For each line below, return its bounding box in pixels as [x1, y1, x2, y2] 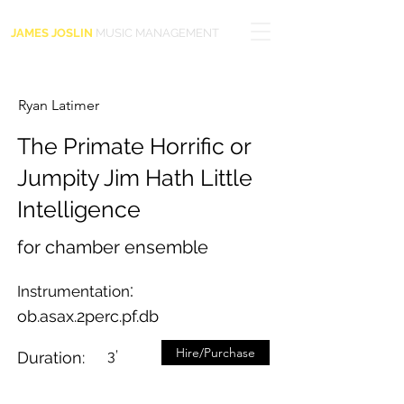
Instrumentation [17, 282, 130, 300]
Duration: [17, 348, 85, 367]
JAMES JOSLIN [11, 26, 93, 40]
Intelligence [17, 196, 141, 223]
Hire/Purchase [176, 344, 255, 361]
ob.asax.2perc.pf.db [17, 307, 159, 326]
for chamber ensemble [17, 236, 208, 258]
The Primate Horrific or [17, 133, 251, 160]
